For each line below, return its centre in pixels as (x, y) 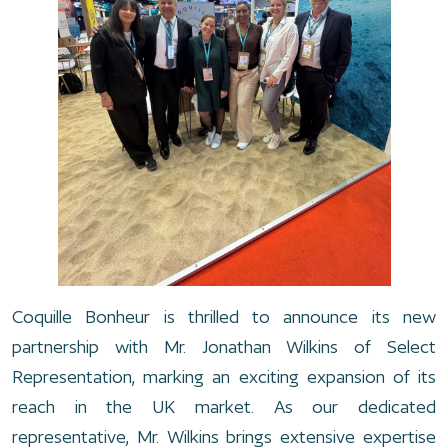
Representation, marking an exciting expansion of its (224, 376)
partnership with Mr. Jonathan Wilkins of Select (224, 346)
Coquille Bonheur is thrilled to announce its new (224, 316)
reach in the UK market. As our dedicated (224, 406)
